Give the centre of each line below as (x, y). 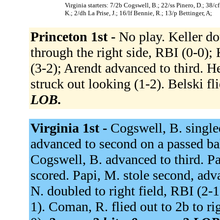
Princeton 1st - (74, 36)
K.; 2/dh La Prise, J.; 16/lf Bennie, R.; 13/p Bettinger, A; (138, 13)
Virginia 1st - (70, 128)
